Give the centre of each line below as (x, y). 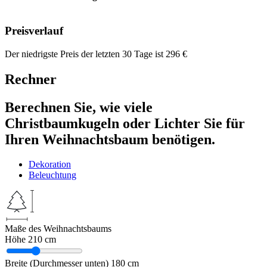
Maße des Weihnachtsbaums (58, 229)
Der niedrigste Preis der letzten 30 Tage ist (85, 54)
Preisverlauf (34, 31)
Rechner (31, 79)
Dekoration (50, 164)
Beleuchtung (52, 175)
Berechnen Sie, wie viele (79, 107)
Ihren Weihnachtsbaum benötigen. (110, 139)
